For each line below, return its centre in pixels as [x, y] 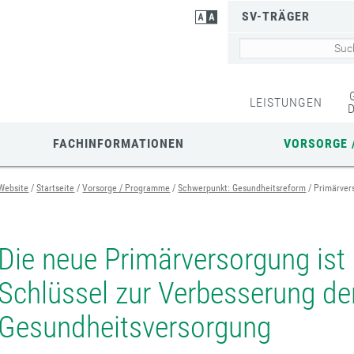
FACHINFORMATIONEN [118, 143]
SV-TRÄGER [276, 16]
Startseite [56, 188]
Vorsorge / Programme [126, 188]
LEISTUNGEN [286, 102]
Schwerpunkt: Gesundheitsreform [242, 188]
